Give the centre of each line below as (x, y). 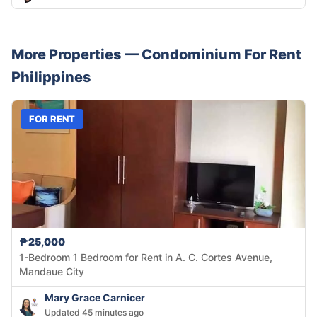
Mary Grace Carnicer (95, 298)
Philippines (51, 77)
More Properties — (76, 55)
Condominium (191, 55)
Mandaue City (52, 272)
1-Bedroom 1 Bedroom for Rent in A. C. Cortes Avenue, (146, 258)
